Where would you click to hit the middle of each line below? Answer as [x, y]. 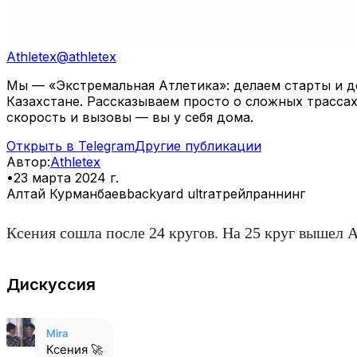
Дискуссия [51, 284]
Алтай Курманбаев [67, 193]
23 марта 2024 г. [66, 177]
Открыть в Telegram [71, 145]
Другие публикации [198, 145]
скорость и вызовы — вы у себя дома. [130, 117]
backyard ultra [171, 193]
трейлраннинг [260, 193]
